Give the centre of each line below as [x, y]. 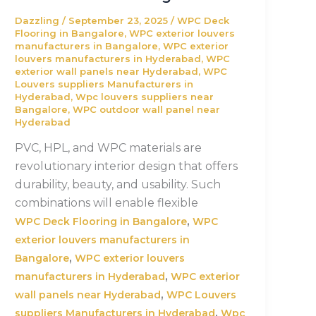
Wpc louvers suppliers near [145, 96]
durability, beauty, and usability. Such [118, 185]
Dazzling [39, 20]
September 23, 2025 [120, 20]
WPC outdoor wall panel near [147, 109]
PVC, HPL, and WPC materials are [109, 148]
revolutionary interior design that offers [127, 166]
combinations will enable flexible [107, 203]
